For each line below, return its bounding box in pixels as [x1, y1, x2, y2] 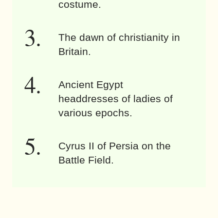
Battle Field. [58, 154, 114, 165]
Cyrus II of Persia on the [58, 140, 171, 151]
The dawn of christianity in [58, 31, 180, 43]
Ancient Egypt [58, 78, 123, 90]
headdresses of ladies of [58, 92, 173, 104]
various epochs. [58, 107, 132, 118]
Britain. [58, 45, 91, 57]
